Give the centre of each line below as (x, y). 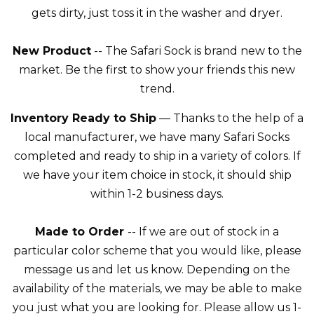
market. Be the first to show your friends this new (157, 70)
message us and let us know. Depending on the (157, 269)
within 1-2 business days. (157, 194)
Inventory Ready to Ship (83, 118)
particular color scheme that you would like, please (157, 251)
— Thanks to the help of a (230, 118)
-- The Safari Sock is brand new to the (196, 51)
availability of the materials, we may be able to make (157, 288)
